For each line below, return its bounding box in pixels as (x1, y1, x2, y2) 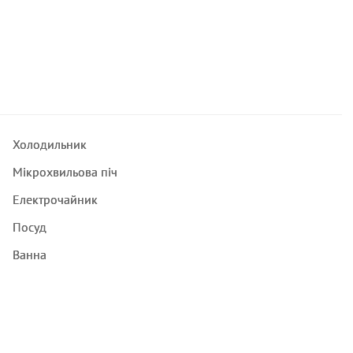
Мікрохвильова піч (12, 164, 117, 180)
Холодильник (12, 136, 87, 152)
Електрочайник (12, 191, 98, 207)
